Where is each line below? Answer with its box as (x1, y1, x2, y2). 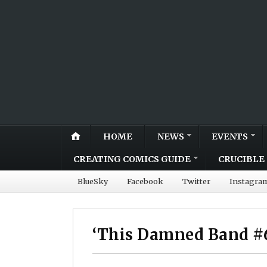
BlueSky (77, 176, 108, 186)
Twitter (182, 176, 210, 186)
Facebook (127, 176, 163, 186)
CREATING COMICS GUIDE (73, 153, 191, 164)
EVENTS (212, 131, 248, 142)
